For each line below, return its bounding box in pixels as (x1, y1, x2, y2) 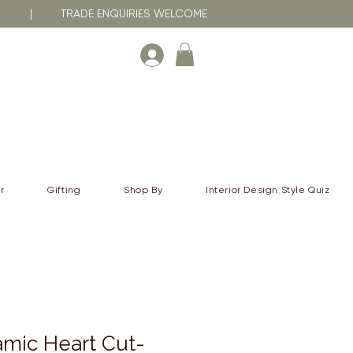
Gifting (47, 184, 81, 195)
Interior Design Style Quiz (206, 184, 330, 195)
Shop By (124, 184, 163, 195)
